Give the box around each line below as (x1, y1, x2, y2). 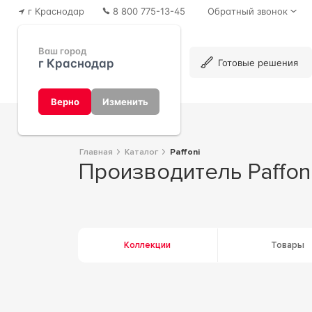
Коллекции (124, 240, 171, 251)
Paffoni (175, 146, 200, 157)
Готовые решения (218, 56, 299, 68)
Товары (270, 240, 304, 251)
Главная (83, 146, 113, 157)
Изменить (102, 96, 148, 107)
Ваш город (38, 45, 88, 57)
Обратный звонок (207, 5, 288, 17)
